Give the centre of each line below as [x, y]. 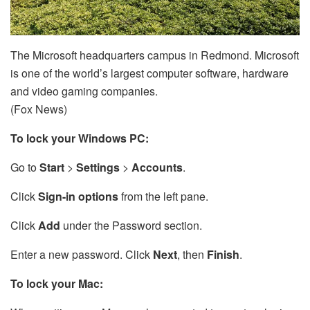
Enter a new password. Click [82, 255]
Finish [223, 255]
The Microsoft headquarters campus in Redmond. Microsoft [155, 55]
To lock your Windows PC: [80, 138]
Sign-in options [80, 197]
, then [192, 255]
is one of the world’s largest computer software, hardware [149, 73]
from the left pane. [165, 197]
